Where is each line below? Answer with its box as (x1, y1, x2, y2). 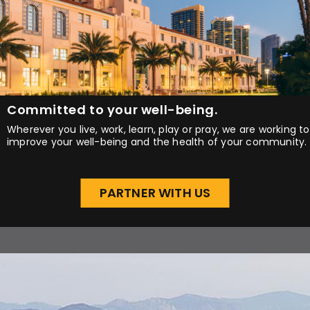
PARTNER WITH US (99, 183, 211, 201)
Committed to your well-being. (7, 101, 218, 118)
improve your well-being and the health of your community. (7, 135, 307, 149)
